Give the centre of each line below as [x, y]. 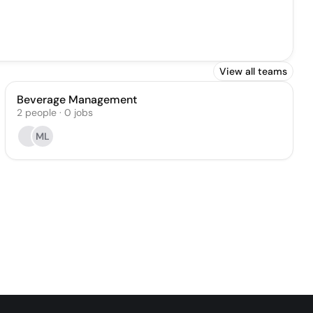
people [41, 112]
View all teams [253, 71]
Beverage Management [77, 100]
